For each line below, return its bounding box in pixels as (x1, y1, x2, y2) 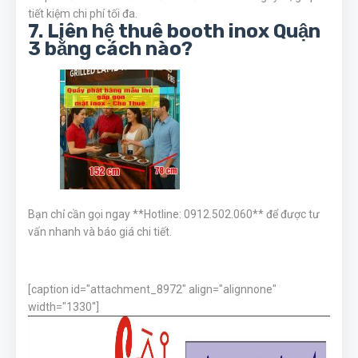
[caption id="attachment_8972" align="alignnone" (28, 283, 276, 296)
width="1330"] (28, 300, 99, 313)
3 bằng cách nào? (28, 38, 193, 60)
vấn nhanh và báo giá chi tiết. (28, 225, 172, 238)
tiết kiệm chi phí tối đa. (28, 7, 137, 20)
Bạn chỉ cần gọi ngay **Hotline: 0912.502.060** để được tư (28, 208, 320, 221)
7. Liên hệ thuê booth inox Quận (28, 20, 320, 42)
